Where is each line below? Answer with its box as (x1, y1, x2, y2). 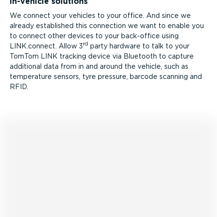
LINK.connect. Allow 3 (10, 42, 83, 50)
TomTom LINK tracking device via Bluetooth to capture (10, 52, 194, 60)
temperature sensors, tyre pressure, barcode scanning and (10, 72, 202, 80)
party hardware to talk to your (88, 42, 189, 50)
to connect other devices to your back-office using (10, 31, 179, 40)
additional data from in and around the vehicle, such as (10, 62, 188, 70)
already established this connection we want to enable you (10, 21, 204, 30)
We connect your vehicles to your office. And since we (10, 11, 191, 19)
